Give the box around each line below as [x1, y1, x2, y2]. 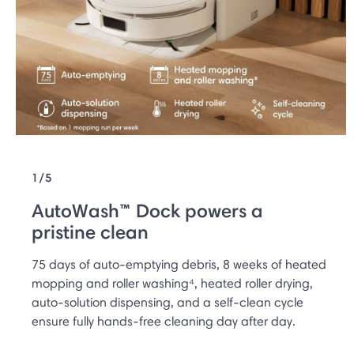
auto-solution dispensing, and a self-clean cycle [32, 294, 303, 310]
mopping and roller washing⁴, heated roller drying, [32, 275, 313, 291]
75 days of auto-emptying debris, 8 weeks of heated [32, 256, 326, 272]
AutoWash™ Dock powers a [32, 198, 263, 222]
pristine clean [32, 220, 149, 243]
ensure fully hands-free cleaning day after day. [32, 313, 296, 329]
